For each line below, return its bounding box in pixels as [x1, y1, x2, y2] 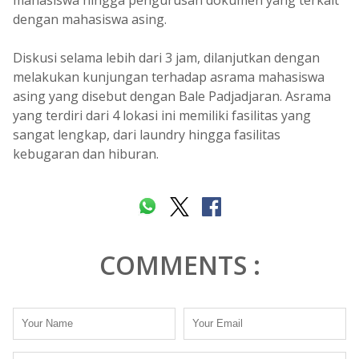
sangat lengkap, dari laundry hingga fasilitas [13, 126, 280, 144]
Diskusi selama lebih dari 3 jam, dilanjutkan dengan [13, 49, 320, 67]
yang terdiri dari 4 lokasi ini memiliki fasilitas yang [13, 107, 311, 125]
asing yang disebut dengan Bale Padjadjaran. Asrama [13, 87, 331, 106]
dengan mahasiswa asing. [13, 10, 167, 29]
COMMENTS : [99, 248, 260, 283]
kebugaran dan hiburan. [13, 145, 159, 163]
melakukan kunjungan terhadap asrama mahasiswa [13, 68, 325, 87]
